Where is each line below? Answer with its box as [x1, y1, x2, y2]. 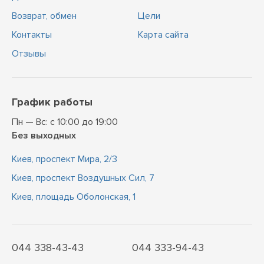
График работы [12, 95, 93, 108]
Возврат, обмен [12, 10, 77, 22]
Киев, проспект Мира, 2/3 [12, 153, 117, 165]
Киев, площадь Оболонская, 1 [12, 191, 136, 203]
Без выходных [12, 130, 76, 141]
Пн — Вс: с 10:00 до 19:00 [12, 116, 118, 128]
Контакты [12, 29, 52, 41]
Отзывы [12, 48, 46, 60]
